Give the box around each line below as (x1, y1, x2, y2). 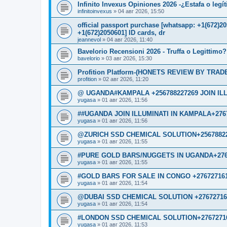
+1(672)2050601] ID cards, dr (78, 28, 165, 36)
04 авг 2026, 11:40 (107, 36, 153, 43)
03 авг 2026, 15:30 (106, 55, 152, 61)
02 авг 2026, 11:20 (103, 75, 148, 82)
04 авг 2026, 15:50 (118, 8, 164, 14)
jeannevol (78, 36, 101, 43)
